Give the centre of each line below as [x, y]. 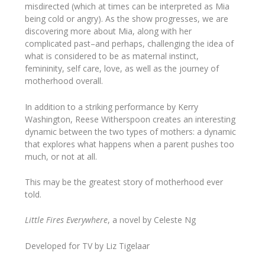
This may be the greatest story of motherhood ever [124, 182]
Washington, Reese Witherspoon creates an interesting [130, 119]
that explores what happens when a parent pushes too [130, 144]
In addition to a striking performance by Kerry [112, 106]
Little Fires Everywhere [67, 220]
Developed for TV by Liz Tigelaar [88, 245]
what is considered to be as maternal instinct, [112, 56]
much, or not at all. [61, 156]
